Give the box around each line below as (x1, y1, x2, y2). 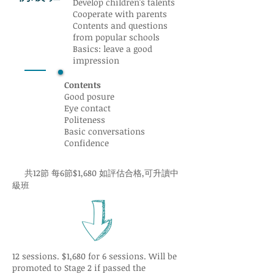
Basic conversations (64, 125, 145, 137)
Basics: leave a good (73, 43, 152, 54)
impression (73, 54, 119, 66)
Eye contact (64, 102, 111, 114)
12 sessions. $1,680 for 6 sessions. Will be (12, 250, 177, 262)
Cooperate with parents (73, 8, 167, 20)
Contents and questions (73, 20, 168, 31)
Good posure (64, 91, 114, 102)
